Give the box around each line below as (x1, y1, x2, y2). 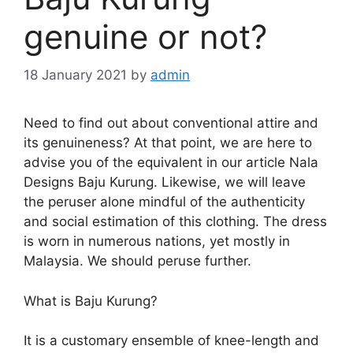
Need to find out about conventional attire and (24, 115, 318, 132)
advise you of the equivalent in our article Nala (24, 154, 318, 171)
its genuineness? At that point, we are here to (24, 135, 312, 151)
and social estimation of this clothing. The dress (24, 214, 327, 230)
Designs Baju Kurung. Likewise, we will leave (24, 174, 306, 191)
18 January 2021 (24, 67, 127, 84)
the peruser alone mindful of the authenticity (24, 194, 305, 210)
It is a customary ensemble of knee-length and (24, 333, 319, 349)
